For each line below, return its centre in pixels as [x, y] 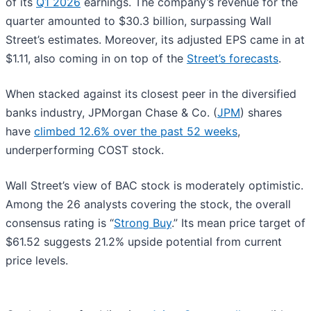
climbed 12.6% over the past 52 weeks [136, 131]
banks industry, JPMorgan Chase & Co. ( [111, 112]
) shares [261, 112]
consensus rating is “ [60, 222]
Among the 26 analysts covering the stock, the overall [148, 204]
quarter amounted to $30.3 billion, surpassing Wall [138, 20]
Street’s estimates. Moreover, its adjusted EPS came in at [155, 39]
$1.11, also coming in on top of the [96, 58]
